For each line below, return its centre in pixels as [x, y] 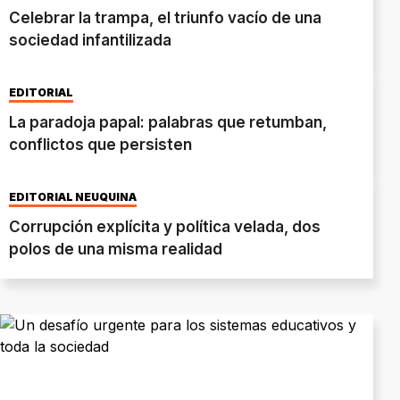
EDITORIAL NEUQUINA [73, 197]
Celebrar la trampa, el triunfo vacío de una [165, 18]
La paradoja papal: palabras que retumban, [168, 123]
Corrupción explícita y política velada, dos [165, 227]
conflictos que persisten [100, 145]
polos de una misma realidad [116, 250]
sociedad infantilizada [90, 41]
